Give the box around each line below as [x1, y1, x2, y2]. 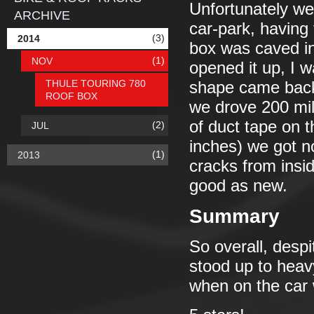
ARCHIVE [14, 8, 70, 22]
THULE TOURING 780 [46, 78, 146, 89]
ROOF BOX [46, 90, 97, 102]
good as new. [189, 177, 287, 195]
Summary [189, 205, 280, 227]
